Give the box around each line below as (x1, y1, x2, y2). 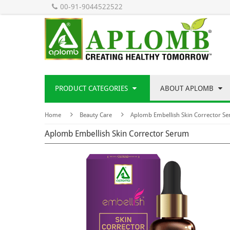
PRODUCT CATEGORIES (55, 84, 130, 93)
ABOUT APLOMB (160, 84, 216, 93)
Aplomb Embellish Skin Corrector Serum (45, 129, 189, 139)
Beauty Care (80, 111, 112, 119)
